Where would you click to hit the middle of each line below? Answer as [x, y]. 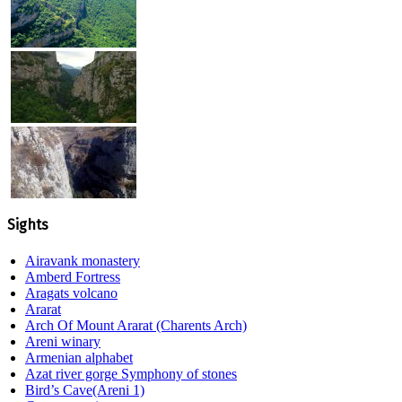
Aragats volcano [71, 293]
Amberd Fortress [73, 276]
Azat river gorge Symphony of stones [131, 373]
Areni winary [63, 341]
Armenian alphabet [79, 357]
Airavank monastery [83, 260]
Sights [28, 225]
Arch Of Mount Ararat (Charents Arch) [136, 325]
